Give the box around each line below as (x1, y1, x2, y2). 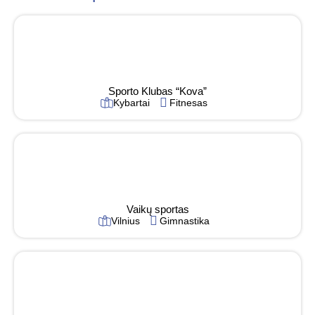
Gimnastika (160, 215, 210, 227)
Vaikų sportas (126, 203, 189, 216)
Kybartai (113, 97, 150, 109)
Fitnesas (169, 97, 207, 109)
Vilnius (111, 215, 140, 227)
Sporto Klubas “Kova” (108, 85, 207, 98)
